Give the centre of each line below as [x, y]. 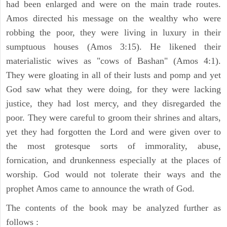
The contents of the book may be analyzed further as [113, 207]
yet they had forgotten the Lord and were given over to [113, 131]
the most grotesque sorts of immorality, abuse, [113, 146]
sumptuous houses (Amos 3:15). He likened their [113, 46]
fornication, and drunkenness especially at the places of [113, 160]
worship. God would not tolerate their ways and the [113, 174]
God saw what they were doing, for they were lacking [113, 89]
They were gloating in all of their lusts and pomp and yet [113, 75]
